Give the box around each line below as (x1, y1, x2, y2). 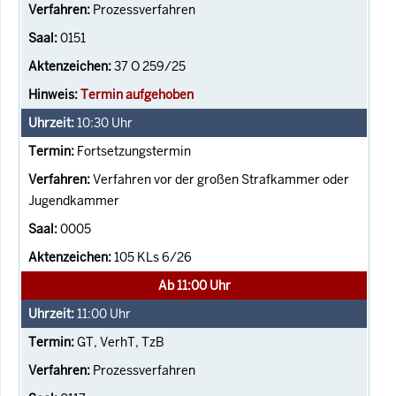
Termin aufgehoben (80, 86, 194, 103)
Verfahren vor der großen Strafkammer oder (93, 171, 349, 187)
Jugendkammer (28, 192, 119, 209)
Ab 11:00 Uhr (157, 277, 231, 293)
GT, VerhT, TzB (77, 333, 164, 350)
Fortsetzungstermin (77, 142, 191, 159)
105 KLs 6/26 (114, 248, 192, 265)
